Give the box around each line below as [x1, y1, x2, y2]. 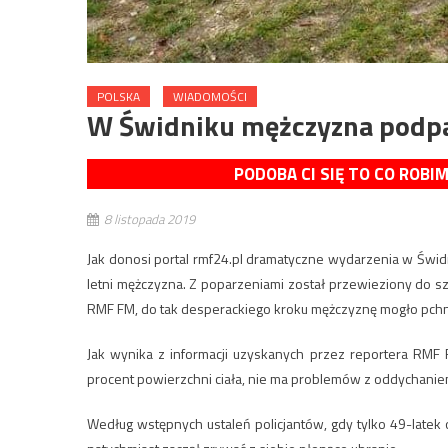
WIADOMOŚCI [173, 87, 247, 107]
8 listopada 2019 [104, 209, 195, 230]
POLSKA [97, 87, 140, 107]
